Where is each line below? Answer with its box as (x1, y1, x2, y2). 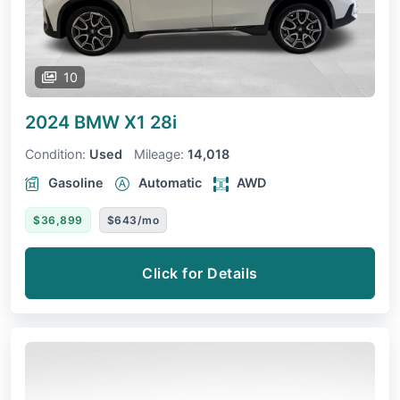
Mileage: (134, 146, 184, 162)
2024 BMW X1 (25, 112, 150, 134)
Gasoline (48, 175, 104, 191)
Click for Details (142, 264, 258, 283)
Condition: (25, 146, 86, 162)
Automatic (138, 175, 202, 191)
